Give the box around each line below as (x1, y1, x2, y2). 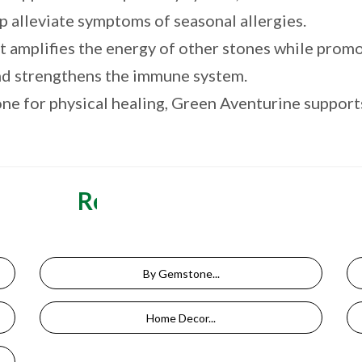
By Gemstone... (142, 266, 220, 280)
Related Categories (77, 185, 285, 215)
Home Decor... (146, 310, 216, 325)
